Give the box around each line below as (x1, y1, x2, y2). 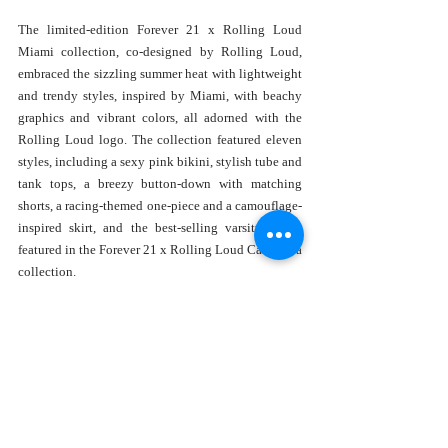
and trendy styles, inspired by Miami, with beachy (18, 88, 302, 104)
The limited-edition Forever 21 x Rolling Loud (18, 22, 302, 38)
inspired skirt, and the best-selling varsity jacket (18, 220, 302, 236)
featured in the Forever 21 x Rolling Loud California (18, 242, 302, 258)
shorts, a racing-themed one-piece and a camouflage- (18, 198, 302, 214)
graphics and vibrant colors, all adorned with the (18, 110, 302, 126)
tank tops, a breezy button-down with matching (18, 176, 302, 192)
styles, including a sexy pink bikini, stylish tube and (18, 154, 302, 170)
